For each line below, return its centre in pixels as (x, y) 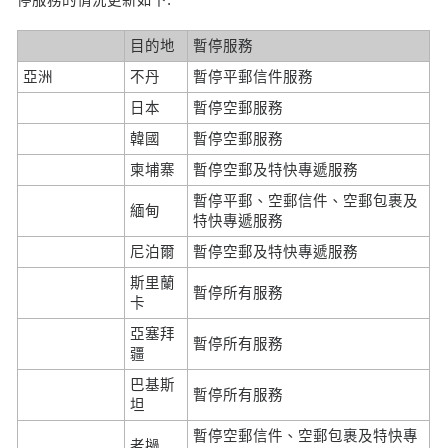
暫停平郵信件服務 (253, 76)
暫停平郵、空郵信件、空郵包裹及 (306, 200)
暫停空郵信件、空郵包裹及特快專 (306, 435)
